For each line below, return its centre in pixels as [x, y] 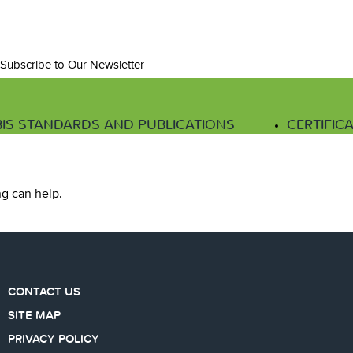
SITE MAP [35, 315]
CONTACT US [45, 291]
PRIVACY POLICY [54, 338]
